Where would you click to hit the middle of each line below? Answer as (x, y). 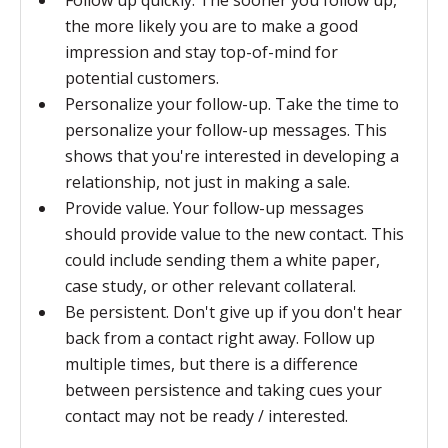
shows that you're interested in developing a (232, 156)
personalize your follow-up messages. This (226, 130)
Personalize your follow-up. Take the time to (232, 104)
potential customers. (142, 78)
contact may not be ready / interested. (206, 416)
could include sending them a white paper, (222, 260)
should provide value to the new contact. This (234, 234)
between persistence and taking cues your (223, 390)
